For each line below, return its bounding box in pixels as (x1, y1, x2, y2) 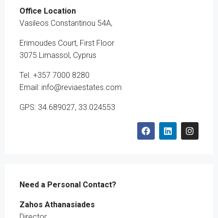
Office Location (19, 6, 76, 16)
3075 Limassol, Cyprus (19, 51, 96, 60)
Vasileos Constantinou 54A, (19, 18, 112, 28)
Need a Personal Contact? (19, 180, 116, 189)
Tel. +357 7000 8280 (19, 71, 90, 80)
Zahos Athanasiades (19, 200, 95, 209)
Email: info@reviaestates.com (19, 83, 122, 92)
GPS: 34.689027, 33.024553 (19, 103, 115, 112)
